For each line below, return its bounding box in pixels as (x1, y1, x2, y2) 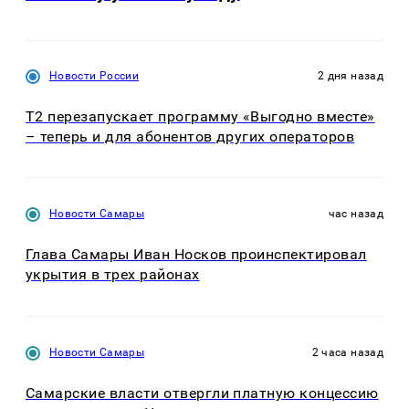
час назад (328, 207, 383, 221)
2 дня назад (318, 68, 383, 82)
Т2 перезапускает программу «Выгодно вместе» (26, 107, 375, 125)
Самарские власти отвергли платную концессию (26, 383, 379, 402)
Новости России (49, 68, 140, 82)
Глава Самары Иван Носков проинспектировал (26, 246, 367, 264)
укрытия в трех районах (26, 266, 200, 284)
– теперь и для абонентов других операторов (26, 127, 355, 145)
